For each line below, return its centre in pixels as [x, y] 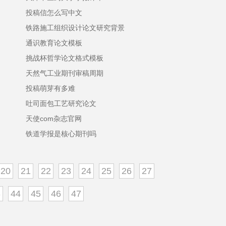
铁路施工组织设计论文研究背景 [75, 28]
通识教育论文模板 [54, 43]
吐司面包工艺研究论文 [61, 103]
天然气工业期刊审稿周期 [65, 73]
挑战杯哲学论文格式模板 [65, 58]
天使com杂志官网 [54, 119]
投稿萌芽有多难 [50, 88]
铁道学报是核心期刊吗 [61, 134]
